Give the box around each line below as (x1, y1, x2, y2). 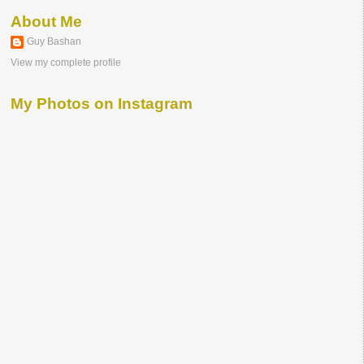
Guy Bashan (27, 36, 81, 48)
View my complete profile (11, 57, 121, 69)
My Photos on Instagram (11, 95, 193, 113)
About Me (11, 12, 82, 30)
